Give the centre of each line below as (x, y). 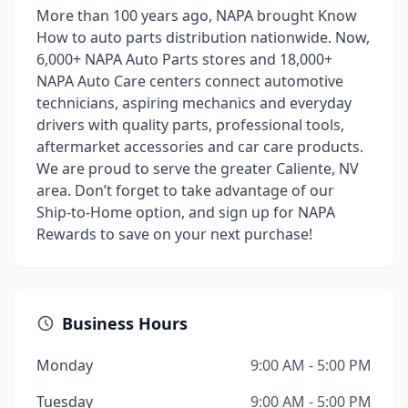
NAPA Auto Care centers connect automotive (190, 81)
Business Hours (125, 323)
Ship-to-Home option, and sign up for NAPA (186, 212)
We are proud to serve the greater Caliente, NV (198, 168)
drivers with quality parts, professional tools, (190, 125)
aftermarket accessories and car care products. (200, 147)
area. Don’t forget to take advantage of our (185, 190)
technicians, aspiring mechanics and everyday (194, 103)
